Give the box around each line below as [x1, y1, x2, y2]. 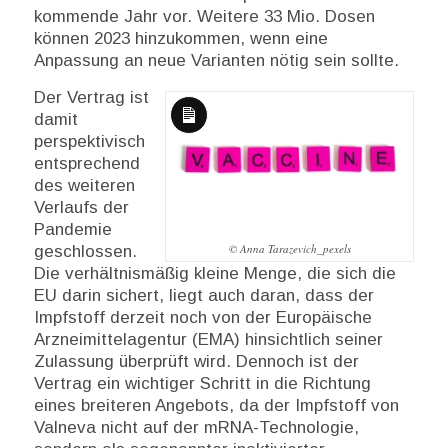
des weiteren [33, 175, 135, 195]
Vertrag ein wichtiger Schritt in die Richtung [33, 373, 371, 393]
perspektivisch [33, 131, 145, 151]
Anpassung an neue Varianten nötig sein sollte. [33, 51, 399, 71]
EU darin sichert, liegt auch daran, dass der [33, 285, 374, 305]
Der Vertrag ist [33, 87, 149, 107]
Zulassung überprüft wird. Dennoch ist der [33, 351, 359, 371]
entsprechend [33, 153, 140, 173]
